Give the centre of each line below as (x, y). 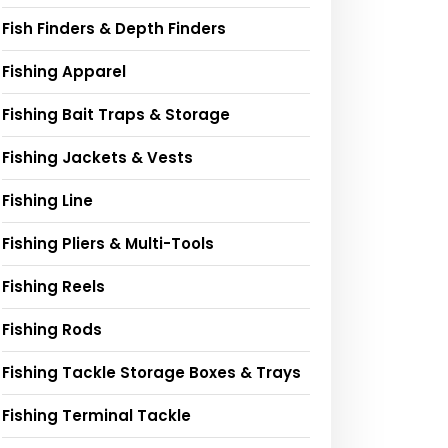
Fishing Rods (52, 330)
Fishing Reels (53, 287)
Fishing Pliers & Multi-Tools (108, 244)
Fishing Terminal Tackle (96, 416)
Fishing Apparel (64, 72)
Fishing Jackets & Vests (97, 158)
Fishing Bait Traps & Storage (116, 115)
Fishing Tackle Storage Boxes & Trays (151, 373)
